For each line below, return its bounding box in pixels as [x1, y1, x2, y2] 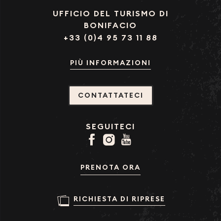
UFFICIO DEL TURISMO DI [52, 8, 169, 19]
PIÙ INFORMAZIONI [70, 58, 151, 67]
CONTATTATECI [77, 91, 144, 100]
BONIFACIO [84, 20, 137, 31]
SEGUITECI [86, 121, 135, 132]
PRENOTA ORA [80, 162, 141, 172]
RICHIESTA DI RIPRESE [73, 194, 165, 204]
